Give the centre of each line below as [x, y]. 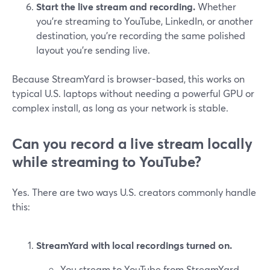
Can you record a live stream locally [132, 143]
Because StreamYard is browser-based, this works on [128, 79]
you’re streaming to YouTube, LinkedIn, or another [145, 21]
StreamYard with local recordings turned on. [134, 245]
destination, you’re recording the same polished [141, 35]
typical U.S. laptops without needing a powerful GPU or [133, 93]
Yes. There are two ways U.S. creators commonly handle [134, 192]
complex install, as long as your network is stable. [120, 108]
